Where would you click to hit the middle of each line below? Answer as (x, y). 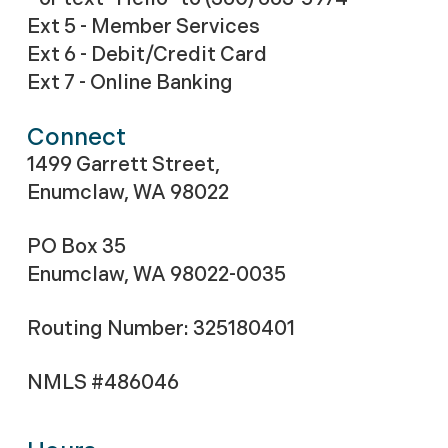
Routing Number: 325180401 (160, 328)
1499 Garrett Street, (123, 164)
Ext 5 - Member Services (143, 26)
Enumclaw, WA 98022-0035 (156, 274)
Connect (76, 137)
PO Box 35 (76, 246)
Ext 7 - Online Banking (129, 82)
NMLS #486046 (102, 382)
